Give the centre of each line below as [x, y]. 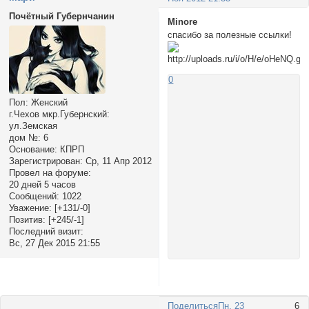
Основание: [33, 150]
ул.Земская [33, 126]
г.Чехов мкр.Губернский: [59, 114]
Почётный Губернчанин [61, 17]
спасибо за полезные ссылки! [230, 34]
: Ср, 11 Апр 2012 [116, 161]
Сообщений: [34, 197]
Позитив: [27, 220]
